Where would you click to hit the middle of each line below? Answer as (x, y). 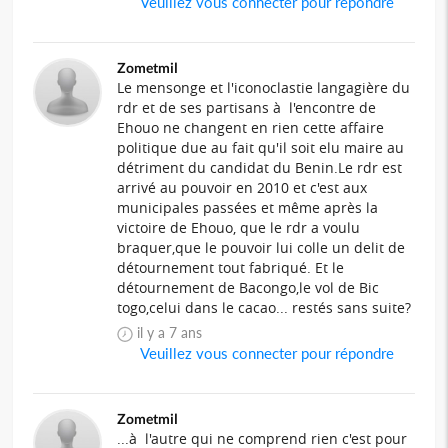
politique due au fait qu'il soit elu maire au (261, 148)
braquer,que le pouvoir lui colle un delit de (261, 248)
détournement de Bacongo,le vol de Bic (248, 288)
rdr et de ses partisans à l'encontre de (247, 108)
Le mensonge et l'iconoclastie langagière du (264, 88)
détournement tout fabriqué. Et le (231, 268)
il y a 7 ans (180, 333)
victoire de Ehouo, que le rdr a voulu (239, 228)
